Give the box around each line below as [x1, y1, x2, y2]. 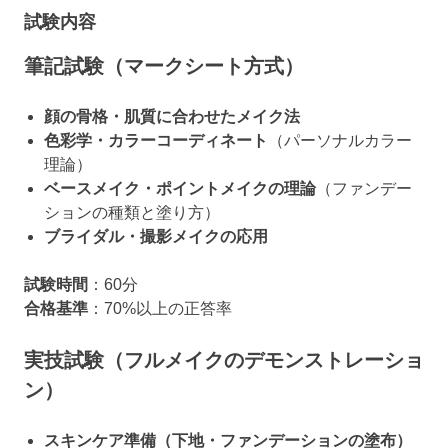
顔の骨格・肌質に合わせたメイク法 [44, 107, 300, 125]
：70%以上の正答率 [88, 299, 232, 317]
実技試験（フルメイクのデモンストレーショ [24, 348, 424, 371]
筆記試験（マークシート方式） [24, 54, 304, 77]
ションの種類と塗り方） [44, 203, 220, 221]
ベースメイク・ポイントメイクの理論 [44, 179, 316, 197]
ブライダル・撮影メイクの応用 [44, 227, 268, 245]
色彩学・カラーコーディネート [44, 131, 268, 149]
